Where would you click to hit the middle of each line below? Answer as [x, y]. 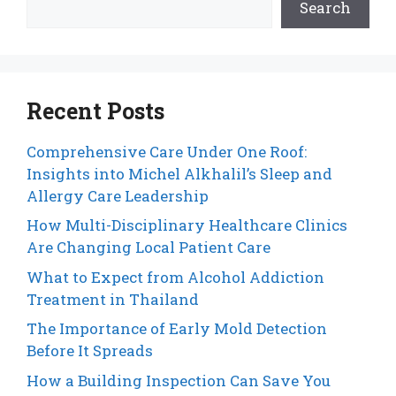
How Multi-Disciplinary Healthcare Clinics [187, 225]
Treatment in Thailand [113, 299]
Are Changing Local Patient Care [148, 247]
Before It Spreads [90, 351]
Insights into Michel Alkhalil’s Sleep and [179, 173]
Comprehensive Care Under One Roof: [167, 151]
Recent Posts [95, 110]
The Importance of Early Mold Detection [177, 329]
